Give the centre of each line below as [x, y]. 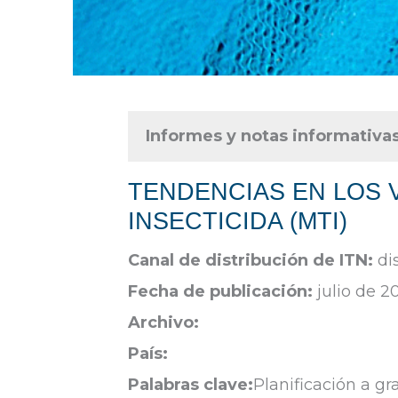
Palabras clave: [191, 384]
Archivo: [163, 322]
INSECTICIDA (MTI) [238, 221]
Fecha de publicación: [220, 291]
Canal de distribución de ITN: [251, 260]
